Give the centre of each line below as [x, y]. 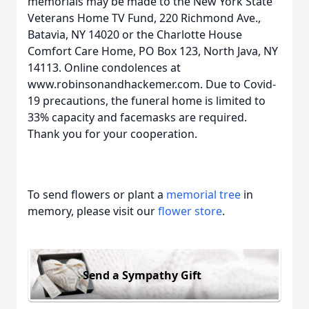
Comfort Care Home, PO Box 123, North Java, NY [153, 51]
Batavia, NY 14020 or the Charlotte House [135, 34]
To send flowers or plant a [97, 195]
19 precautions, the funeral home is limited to [147, 101]
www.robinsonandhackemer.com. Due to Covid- [152, 84]
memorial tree [203, 195]
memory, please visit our [93, 211]
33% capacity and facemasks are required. [137, 117]
